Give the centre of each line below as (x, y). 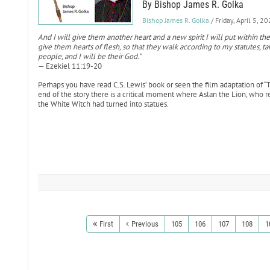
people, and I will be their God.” (90, 56)
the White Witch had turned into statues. (103, 104)
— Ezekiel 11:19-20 (70, 66)
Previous (145, 224)
